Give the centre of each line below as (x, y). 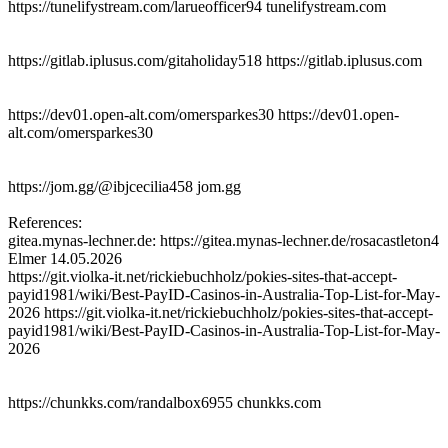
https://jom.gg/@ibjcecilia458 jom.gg (124, 186)
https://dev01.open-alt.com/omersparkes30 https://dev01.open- (203, 114)
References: (45, 222)
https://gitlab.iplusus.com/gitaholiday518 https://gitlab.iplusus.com (215, 60)
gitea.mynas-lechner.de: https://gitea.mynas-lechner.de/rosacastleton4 (223, 240)
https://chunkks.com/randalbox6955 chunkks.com (164, 402)
